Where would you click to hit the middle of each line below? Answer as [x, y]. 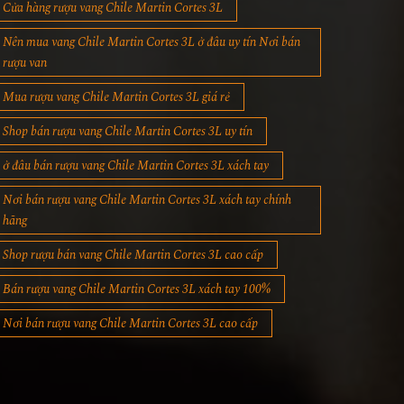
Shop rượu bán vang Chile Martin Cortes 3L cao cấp [133, 255]
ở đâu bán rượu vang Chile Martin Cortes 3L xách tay [135, 166]
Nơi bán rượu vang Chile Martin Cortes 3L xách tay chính [147, 200]
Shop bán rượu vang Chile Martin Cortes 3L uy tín [127, 132]
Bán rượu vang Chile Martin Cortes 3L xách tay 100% [136, 289]
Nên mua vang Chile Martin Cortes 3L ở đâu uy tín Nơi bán [151, 42]
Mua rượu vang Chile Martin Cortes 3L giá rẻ [116, 97]
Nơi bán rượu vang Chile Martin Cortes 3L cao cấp [130, 324]
